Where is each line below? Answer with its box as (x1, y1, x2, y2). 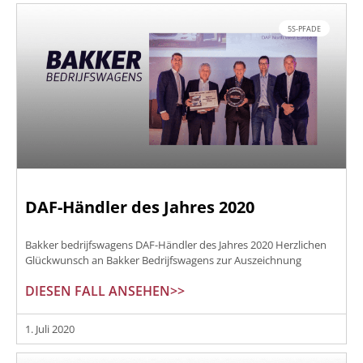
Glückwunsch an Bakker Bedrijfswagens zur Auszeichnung (25, 253, 301, 268)
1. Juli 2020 (25, 322, 75, 337)
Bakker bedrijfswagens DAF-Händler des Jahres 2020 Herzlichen (25, 237, 327, 253)
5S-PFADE (288, 23, 322, 34)
